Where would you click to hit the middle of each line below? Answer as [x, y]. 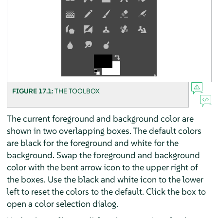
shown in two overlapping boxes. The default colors [104, 131]
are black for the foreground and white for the [92, 143]
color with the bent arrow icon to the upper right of [102, 167]
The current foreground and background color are [100, 119]
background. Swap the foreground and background [103, 155]
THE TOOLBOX [77, 91]
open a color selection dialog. [62, 204]
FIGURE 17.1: [33, 91]
